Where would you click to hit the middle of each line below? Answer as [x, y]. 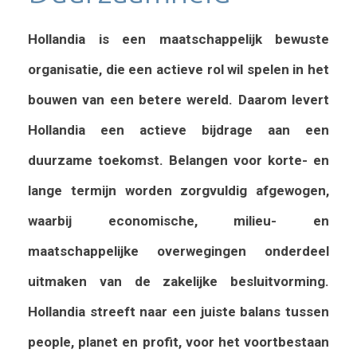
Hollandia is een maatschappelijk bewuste [178, 39]
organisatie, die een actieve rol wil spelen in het [178, 69]
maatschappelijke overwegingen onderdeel [178, 251]
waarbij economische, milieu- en [178, 221]
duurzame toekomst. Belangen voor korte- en [178, 160]
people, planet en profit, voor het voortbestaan [178, 342]
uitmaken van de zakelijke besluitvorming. [178, 281]
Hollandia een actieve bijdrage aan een [178, 130]
